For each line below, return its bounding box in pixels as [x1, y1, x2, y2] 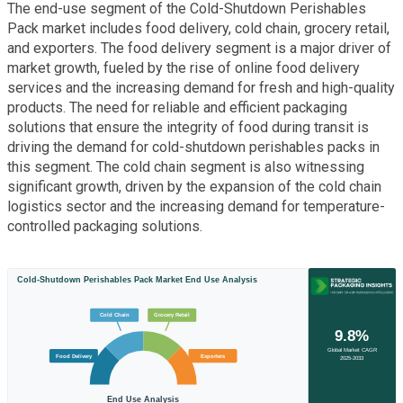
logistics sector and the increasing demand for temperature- [7, 198, 385, 216]
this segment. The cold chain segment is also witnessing [7, 158, 364, 176]
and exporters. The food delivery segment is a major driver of [7, 40, 391, 58]
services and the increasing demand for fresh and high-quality [7, 79, 395, 97]
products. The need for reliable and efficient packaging [7, 99, 347, 117]
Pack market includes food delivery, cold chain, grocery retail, [7, 20, 390, 38]
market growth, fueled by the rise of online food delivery [7, 59, 360, 77]
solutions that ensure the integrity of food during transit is [7, 119, 369, 137]
